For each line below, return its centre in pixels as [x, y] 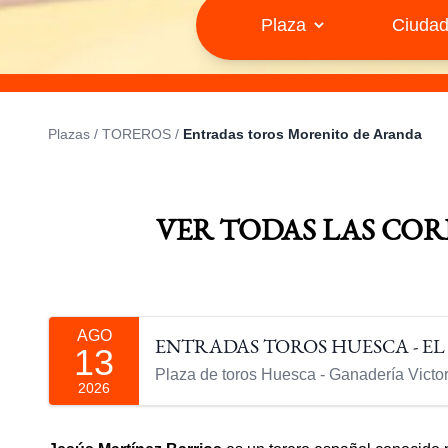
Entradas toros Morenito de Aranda [302, 134]
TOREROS [136, 134]
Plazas [69, 134]
